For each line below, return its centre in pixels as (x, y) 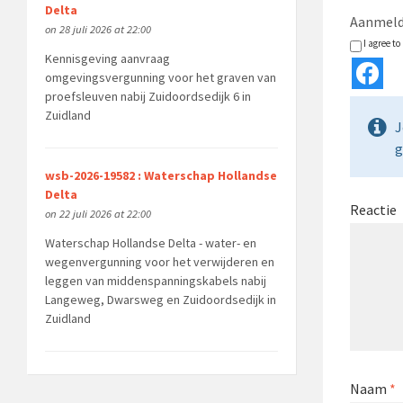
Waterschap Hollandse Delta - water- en (150, 242)
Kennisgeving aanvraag (107, 59)
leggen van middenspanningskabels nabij (155, 280)
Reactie (373, 209)
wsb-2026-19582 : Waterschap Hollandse (161, 175)
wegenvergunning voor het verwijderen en (159, 261)
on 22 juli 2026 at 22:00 (98, 213)
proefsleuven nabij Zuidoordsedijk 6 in (148, 97)
